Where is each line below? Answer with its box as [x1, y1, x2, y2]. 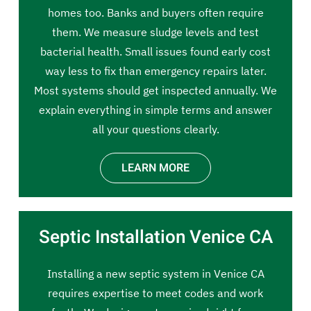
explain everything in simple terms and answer [39, 103, 272, 117]
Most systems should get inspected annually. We [34, 83, 277, 97]
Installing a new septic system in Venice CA [47, 267, 264, 280]
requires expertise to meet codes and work [48, 286, 263, 300]
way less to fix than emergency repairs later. [44, 64, 267, 78]
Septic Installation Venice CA [38, 224, 273, 251]
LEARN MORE [121, 160, 190, 176]
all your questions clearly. [92, 122, 219, 136]
